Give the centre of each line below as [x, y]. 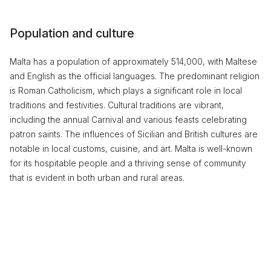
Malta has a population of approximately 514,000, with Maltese [133, 61]
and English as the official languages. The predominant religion [135, 76]
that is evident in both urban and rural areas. [97, 178]
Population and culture [72, 33]
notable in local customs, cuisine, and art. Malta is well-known [131, 149]
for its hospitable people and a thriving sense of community [128, 163]
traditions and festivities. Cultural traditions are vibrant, [117, 105]
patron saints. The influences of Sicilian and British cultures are [134, 134]
